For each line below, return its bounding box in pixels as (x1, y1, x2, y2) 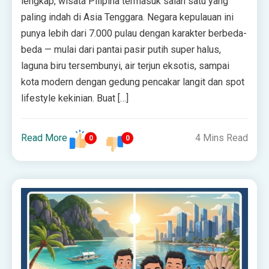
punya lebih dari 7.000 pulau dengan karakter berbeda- (21, 27, 247, 39)
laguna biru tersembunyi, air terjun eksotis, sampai (21, 59, 230, 71)
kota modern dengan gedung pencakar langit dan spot (21, 76, 245, 88)
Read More (21, 132, 68, 144)
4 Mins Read (195, 132, 248, 144)
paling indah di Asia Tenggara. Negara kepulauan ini (21, 11, 234, 23)
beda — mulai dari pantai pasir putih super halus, (21, 43, 222, 55)
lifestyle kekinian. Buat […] (21, 92, 129, 104)
